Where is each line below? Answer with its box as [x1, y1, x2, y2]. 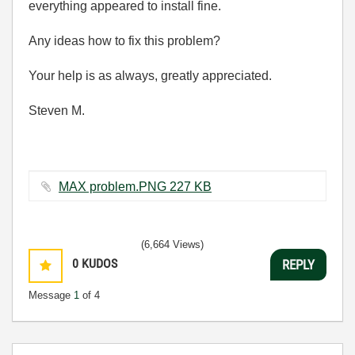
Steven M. [29, 104, 85, 117]
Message [29, 289, 74, 301]
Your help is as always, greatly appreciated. [29, 69, 272, 82]
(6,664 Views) [141, 239, 204, 250]
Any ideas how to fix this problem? [29, 34, 220, 48]
